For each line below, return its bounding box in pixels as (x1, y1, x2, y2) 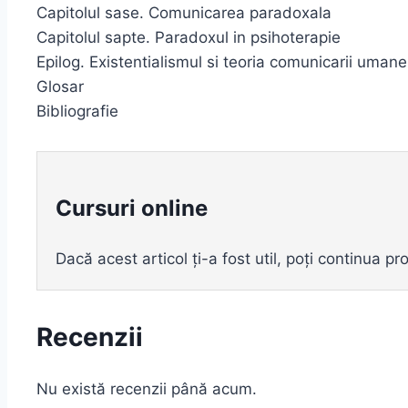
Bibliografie (36, 101, 118, 120)
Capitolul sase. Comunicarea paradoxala (36, 3, 331, 22)
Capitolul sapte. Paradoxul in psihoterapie (36, 27, 341, 46)
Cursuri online (56, 194, 208, 221)
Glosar (36, 76, 84, 96)
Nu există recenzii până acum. (36, 379, 257, 398)
